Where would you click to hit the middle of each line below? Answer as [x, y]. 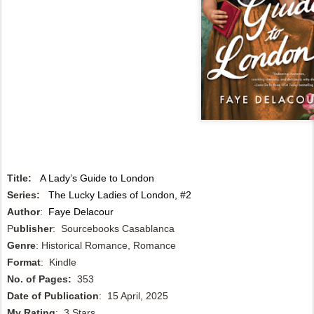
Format [24, 262]
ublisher [33, 228]
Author [23, 211]
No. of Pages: [39, 279]
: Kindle [59, 262]
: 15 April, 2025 [134, 295]
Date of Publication [53, 295]
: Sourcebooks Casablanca [115, 228]
